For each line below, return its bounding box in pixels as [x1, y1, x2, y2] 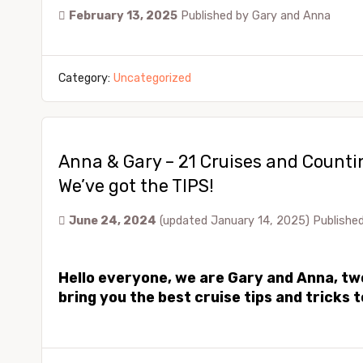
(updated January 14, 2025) [160, 214, 313, 228]
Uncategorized [113, 71, 191, 85]
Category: [58, 71, 113, 85]
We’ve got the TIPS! [58, 176, 214, 196]
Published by [181, 9, 252, 23]
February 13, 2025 [69, 9, 177, 23]
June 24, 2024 [69, 214, 156, 228]
